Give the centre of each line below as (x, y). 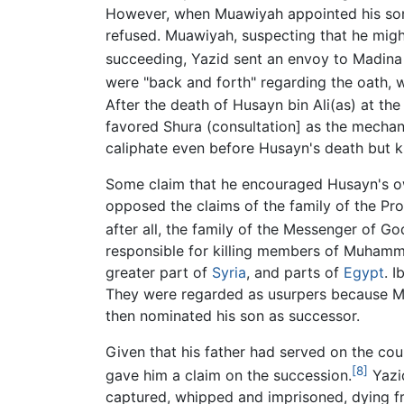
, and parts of (295, 273)
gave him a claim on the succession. (229, 376)
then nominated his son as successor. (233, 316)
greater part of (159, 273)
